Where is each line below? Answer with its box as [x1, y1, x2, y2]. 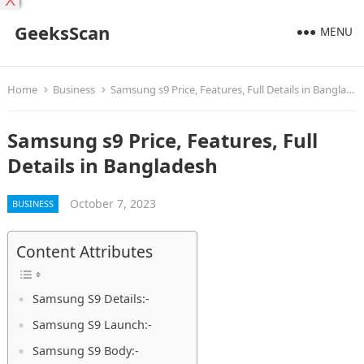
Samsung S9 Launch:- [32, 317, 152, 333]
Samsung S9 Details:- [32, 291, 149, 307]
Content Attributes [15, 240, 153, 263]
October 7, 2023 [69, 196, 156, 211]
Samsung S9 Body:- [32, 343, 139, 359]
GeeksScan [14, 20, 110, 45]
